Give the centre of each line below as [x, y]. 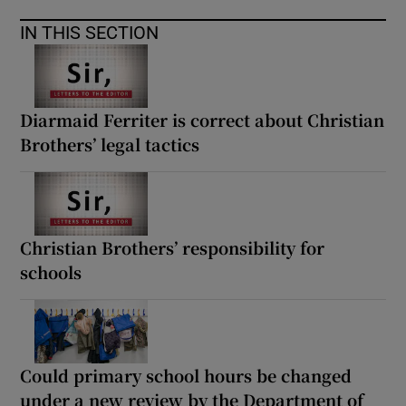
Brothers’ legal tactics [110, 144]
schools [51, 271]
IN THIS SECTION [90, 32]
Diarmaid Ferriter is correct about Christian [203, 119]
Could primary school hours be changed [186, 375]
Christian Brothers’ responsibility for [173, 247]
